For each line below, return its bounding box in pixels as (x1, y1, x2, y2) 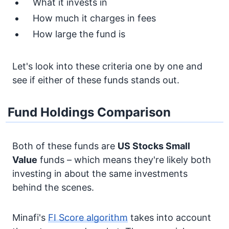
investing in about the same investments (12, 168, 188, 179)
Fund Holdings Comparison (8, 105, 171, 120)
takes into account (128, 212, 211, 223)
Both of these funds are (12, 141, 118, 151)
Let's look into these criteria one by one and (12, 61, 202, 72)
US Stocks (118, 141, 164, 151)
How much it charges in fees (33, 13, 156, 24)
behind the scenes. (12, 182, 94, 193)
